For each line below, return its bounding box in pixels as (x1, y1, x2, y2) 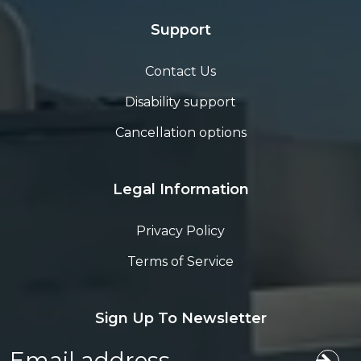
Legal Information (112, 180, 249, 198)
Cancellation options (114, 124, 247, 140)
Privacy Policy (136, 222, 225, 239)
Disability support (125, 93, 236, 110)
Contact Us (145, 63, 216, 79)
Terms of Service (127, 253, 234, 269)
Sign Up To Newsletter (94, 309, 267, 327)
